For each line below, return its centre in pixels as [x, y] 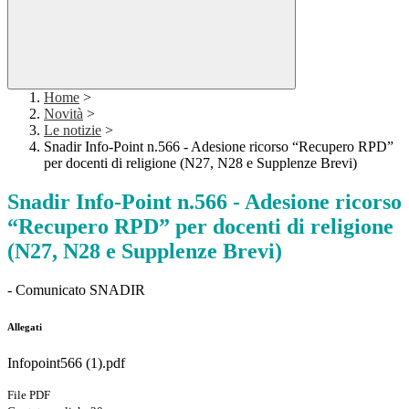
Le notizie [73, 131]
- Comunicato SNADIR [76, 290]
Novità [63, 114]
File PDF [29, 395]
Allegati [25, 327]
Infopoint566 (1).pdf [66, 363]
